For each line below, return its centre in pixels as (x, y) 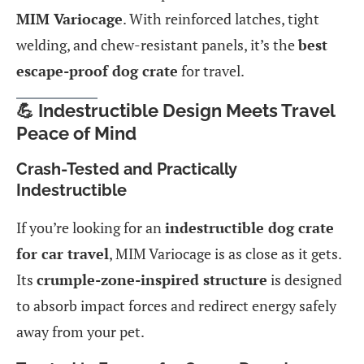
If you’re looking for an (91, 227)
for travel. (211, 70)
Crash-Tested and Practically (126, 169)
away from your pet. (80, 331)
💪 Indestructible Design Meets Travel (175, 110)
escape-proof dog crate (97, 70)
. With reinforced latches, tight (221, 18)
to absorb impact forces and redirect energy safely (176, 305)
